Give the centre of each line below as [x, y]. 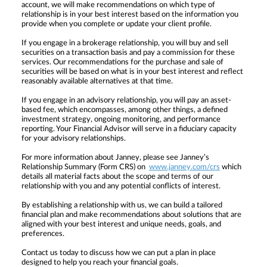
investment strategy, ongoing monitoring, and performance [121, 119]
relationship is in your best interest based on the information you [130, 14]
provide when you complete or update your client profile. [117, 24]
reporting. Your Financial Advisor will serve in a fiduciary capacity [129, 129]
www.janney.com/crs [184, 167]
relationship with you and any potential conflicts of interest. [121, 186]
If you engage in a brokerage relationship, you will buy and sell [125, 43]
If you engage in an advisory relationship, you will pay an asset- [126, 100]
